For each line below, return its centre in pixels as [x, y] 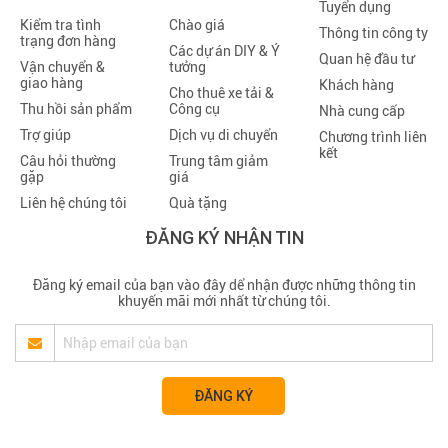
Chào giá [197, 25]
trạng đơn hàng [68, 41]
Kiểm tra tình [60, 25]
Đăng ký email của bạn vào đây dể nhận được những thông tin [224, 285]
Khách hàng [356, 85]
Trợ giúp [45, 135]
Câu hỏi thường [68, 161]
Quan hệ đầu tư [366, 59]
